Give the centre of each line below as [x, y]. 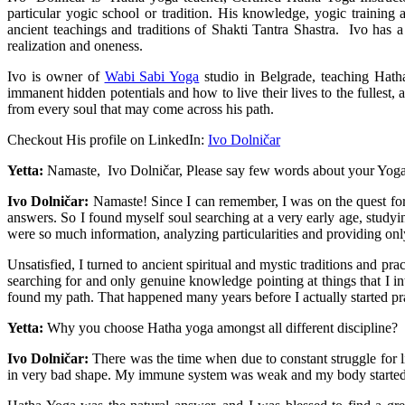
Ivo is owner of [56, 77]
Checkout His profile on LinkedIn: [108, 140]
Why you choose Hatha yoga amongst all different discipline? [222, 328]
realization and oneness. [75, 46]
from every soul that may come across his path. [141, 109]
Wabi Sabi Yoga [152, 77]
